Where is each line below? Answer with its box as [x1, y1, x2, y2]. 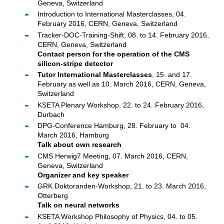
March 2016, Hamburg [37, 131, 109, 139]
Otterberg [37, 191, 68, 199]
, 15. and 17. [151, 70, 192, 78]
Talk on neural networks [37, 201, 119, 209]
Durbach [37, 110, 64, 118]
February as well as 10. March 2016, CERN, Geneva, [37, 80, 206, 88]
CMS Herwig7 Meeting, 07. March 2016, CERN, [37, 151, 188, 160]
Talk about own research [37, 140, 121, 148]
